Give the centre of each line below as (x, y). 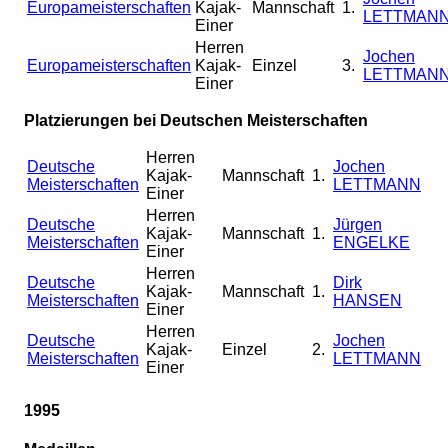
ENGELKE (371, 243)
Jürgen (357, 225)
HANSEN (367, 301)
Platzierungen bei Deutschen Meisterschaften (196, 121)
